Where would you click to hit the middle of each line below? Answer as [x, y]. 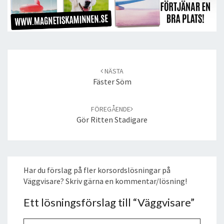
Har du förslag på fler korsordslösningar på [97, 170]
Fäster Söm [112, 81]
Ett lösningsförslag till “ [80, 202]
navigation [25, 65]
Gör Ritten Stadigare [112, 119]
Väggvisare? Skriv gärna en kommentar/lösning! [105, 181]
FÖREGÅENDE [111, 109]
